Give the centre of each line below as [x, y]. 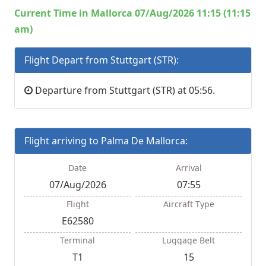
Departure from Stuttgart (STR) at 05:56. [124, 91]
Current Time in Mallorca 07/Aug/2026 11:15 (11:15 [132, 13]
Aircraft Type [189, 204]
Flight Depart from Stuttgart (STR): [102, 60]
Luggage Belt [189, 240]
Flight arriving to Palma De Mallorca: [106, 141]
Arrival [189, 168]
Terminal [77, 240]
